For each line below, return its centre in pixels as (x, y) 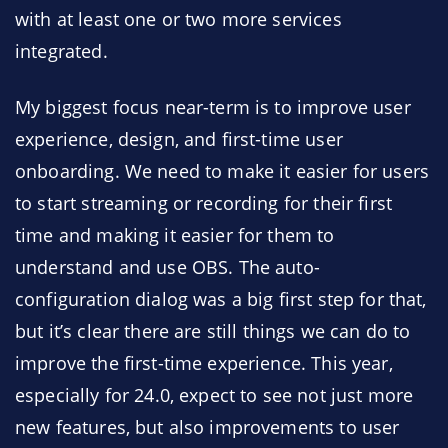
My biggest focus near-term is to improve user (213, 107)
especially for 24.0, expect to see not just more (214, 395)
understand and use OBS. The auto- (167, 267)
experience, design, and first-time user (179, 139)
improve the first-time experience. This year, (204, 363)
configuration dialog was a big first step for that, (221, 299)
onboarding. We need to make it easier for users (222, 171)
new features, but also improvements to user (207, 427)
